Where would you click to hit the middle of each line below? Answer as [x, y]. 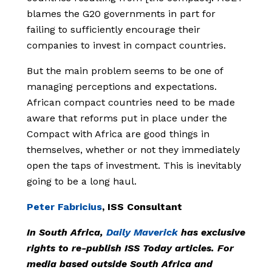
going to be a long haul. [82, 182]
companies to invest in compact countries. [126, 46]
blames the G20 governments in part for [121, 14]
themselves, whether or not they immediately [133, 150]
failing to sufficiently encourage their [114, 30]
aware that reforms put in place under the [127, 118]
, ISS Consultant [142, 207]
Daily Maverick [142, 233]
